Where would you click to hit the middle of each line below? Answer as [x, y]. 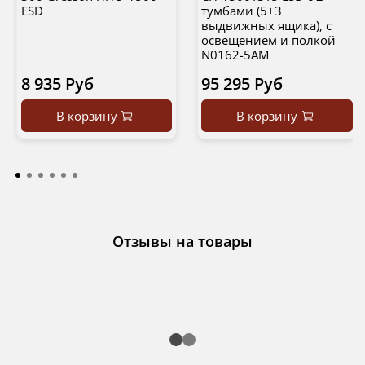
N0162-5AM [235, 54]
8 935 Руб [57, 83]
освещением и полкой [268, 40]
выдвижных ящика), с [266, 25]
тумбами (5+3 [242, 10]
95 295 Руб [242, 83]
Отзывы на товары [182, 241]
